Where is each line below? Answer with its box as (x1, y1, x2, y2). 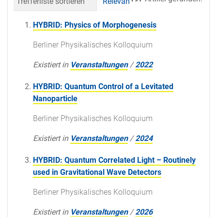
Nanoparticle (33, 93, 77, 103)
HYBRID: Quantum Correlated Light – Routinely (33, 155, 196, 165)
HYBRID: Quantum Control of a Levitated (33, 81, 173, 91)
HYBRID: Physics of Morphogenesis (33, 20, 156, 30)
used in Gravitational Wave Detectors (33, 167, 161, 177)
